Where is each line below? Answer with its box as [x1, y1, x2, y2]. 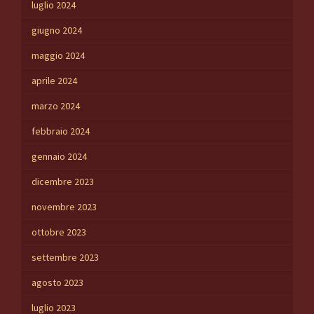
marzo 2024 [32, 100, 80, 113]
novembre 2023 [32, 200, 97, 214]
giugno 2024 [32, 24, 82, 37]
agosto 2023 [32, 276, 83, 289]
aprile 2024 [32, 74, 77, 88]
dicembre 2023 [32, 175, 94, 189]
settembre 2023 [32, 251, 99, 264]
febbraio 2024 [32, 125, 90, 138]
